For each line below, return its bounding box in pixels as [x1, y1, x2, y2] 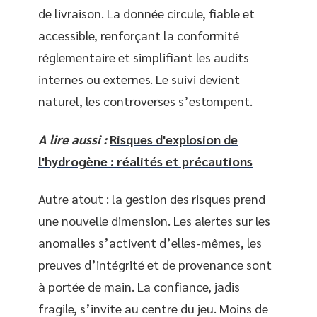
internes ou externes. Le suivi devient [38, 71, 240, 87]
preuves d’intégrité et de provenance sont [38, 256, 272, 272]
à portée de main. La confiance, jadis [38, 278, 240, 294]
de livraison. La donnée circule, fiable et [38, 5, 255, 21]
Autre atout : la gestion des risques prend [38, 190, 265, 207]
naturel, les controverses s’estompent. [38, 93, 253, 109]
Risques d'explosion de [110, 130, 238, 147]
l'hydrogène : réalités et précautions [38, 152, 253, 169]
